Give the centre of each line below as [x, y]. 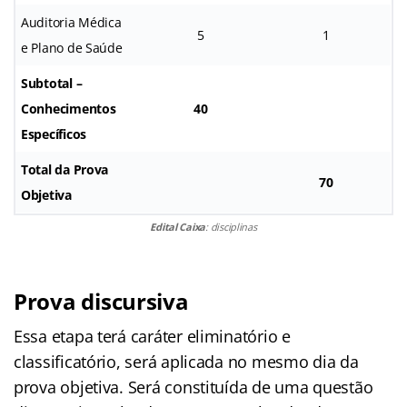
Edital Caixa [178, 226]
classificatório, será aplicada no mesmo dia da [186, 361]
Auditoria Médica [71, 22]
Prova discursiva [101, 301]
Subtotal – [52, 83]
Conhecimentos [69, 108]
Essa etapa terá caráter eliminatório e [152, 336]
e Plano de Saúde [72, 47]
